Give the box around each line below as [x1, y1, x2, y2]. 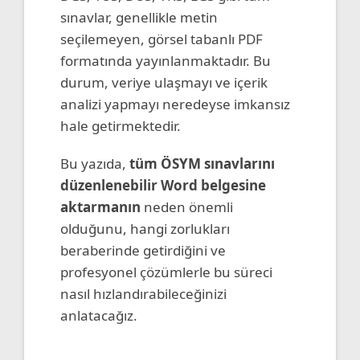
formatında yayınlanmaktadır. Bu [60, 51, 271, 70]
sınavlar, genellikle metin [60, 7, 218, 27]
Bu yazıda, [60, 153, 129, 173]
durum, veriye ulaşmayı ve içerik [60, 72, 268, 92]
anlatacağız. [60, 305, 137, 325]
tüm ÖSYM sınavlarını [129, 153, 275, 173]
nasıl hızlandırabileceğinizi [60, 284, 227, 303]
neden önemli [141, 197, 233, 216]
